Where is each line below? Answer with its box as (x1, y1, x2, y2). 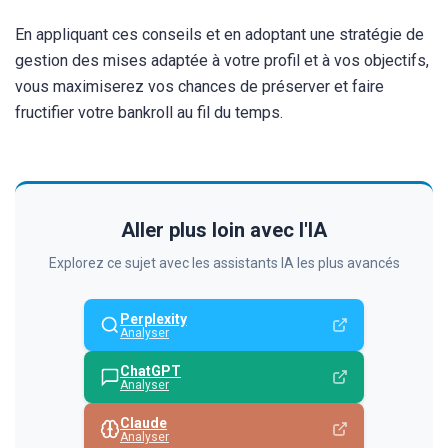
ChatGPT (120, 363, 181, 380)
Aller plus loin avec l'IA (121, 218, 327, 243)
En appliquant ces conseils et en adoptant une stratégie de (15, 25, 424, 45)
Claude (120, 415, 167, 432)
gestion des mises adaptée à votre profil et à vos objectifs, (15, 51, 429, 71)
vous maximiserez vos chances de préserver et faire (15, 77, 384, 97)
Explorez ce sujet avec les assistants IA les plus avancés (48, 255, 400, 272)
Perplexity (120, 311, 187, 328)
